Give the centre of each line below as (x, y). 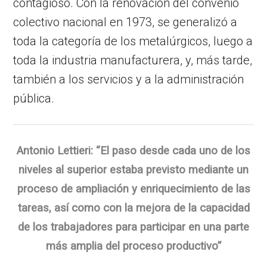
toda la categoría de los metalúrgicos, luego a (133, 41)
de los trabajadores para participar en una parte (133, 227)
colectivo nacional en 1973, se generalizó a (125, 22)
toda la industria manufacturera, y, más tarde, (133, 60)
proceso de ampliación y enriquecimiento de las (133, 189)
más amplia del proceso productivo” (133, 246)
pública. (34, 99)
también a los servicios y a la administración (129, 80)
